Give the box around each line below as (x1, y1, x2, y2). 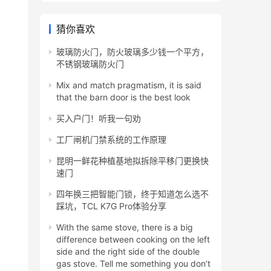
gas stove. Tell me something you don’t (56, 258, 211, 269)
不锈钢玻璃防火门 (56, 59, 124, 70)
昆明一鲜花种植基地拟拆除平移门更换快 (56, 155, 209, 166)
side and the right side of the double (56, 246, 200, 257)
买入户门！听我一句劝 (56, 113, 141, 124)
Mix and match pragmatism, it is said (56, 80, 201, 91)
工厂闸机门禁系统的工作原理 (56, 134, 166, 145)
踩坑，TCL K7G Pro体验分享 (56, 201, 166, 212)
